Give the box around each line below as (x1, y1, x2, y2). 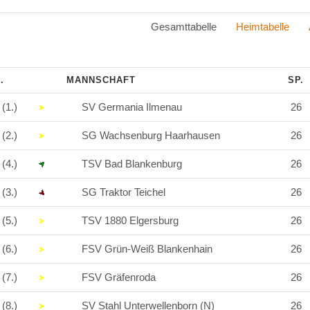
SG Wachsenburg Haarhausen (79, 129, 223, 141)
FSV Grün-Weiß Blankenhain (79, 243, 215, 255)
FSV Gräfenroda (79, 271, 158, 283)
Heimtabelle (236, 21, 289, 33)
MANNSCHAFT (63, 75, 139, 85)
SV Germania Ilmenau (79, 101, 185, 113)
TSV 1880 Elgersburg (79, 215, 181, 226)
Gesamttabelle (143, 21, 236, 33)
